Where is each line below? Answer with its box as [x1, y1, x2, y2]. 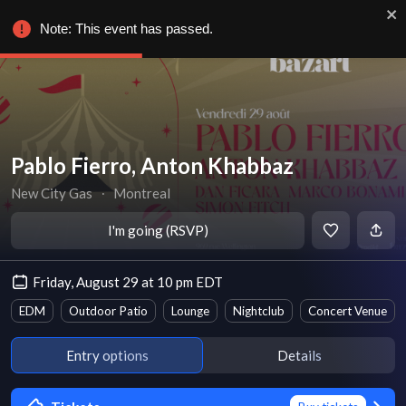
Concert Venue [308, 304, 387, 318]
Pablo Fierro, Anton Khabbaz [11, 152, 294, 179]
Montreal [113, 185, 171, 201]
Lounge [171, 304, 209, 318]
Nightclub [233, 304, 285, 318]
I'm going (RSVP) [107, 222, 208, 238]
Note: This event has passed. [40, 21, 213, 36]
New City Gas [11, 185, 92, 201]
